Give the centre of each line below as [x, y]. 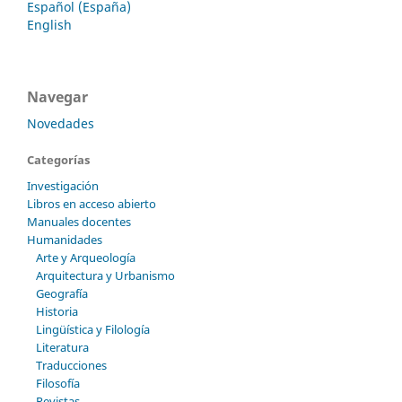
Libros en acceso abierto [92, 203]
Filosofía [57, 383]
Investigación [63, 185]
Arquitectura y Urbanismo [105, 275]
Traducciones [71, 365]
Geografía [61, 293]
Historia [57, 311]
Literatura [62, 347]
